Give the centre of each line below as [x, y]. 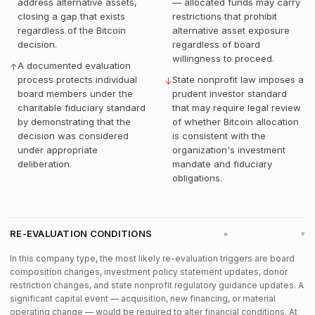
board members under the [75, 94]
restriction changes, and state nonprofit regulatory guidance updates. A [157, 285]
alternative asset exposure [231, 30]
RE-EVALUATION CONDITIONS [81, 233]
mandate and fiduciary [222, 164]
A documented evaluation [74, 65]
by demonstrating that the [74, 122]
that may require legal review [237, 108]
